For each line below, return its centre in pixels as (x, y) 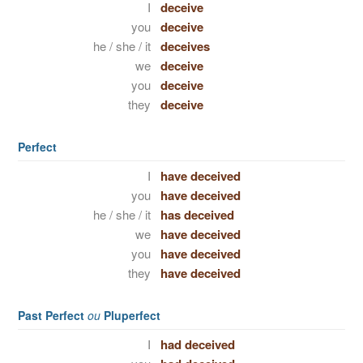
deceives (185, 46)
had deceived (197, 344)
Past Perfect (53, 315)
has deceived (197, 215)
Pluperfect (130, 315)
